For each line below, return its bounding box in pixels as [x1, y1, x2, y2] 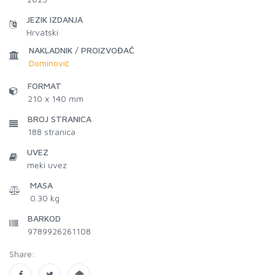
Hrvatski [26, 27, 58, 37]
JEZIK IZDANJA [26, 14, 83, 25]
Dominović [29, 58, 69, 68]
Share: [9, 249, 35, 259]
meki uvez [27, 160, 67, 170]
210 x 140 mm [28, 93, 83, 104]
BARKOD [28, 213, 61, 223]
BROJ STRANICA [28, 114, 91, 124]
